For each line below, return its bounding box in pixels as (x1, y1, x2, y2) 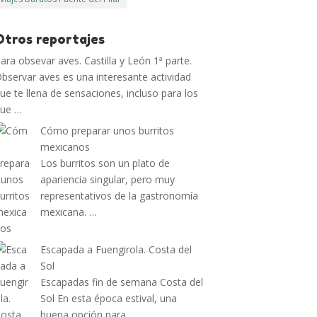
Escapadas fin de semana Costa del (40, 275, 204, 289)
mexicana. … (40, 205, 98, 219)
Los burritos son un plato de (40, 156, 171, 170)
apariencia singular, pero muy (40, 173, 175, 186)
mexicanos (40, 140, 91, 154)
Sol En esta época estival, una (40, 292, 178, 305)
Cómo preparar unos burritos (40, 124, 175, 137)
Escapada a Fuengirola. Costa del (40, 243, 192, 256)
